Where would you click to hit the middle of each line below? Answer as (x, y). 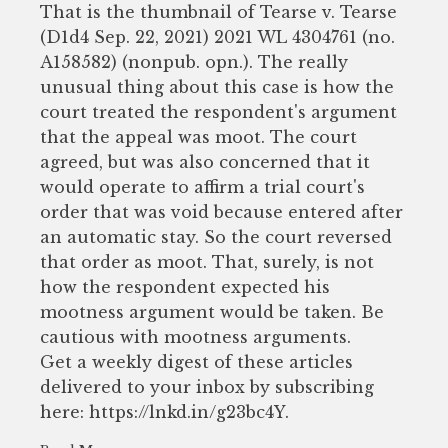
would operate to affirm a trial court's (202, 187)
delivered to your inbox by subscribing (207, 387)
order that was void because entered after (221, 212)
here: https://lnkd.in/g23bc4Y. (164, 412)
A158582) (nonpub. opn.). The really (194, 62)
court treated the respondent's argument (218, 112)
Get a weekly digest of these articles (196, 362)
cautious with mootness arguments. (195, 337)
